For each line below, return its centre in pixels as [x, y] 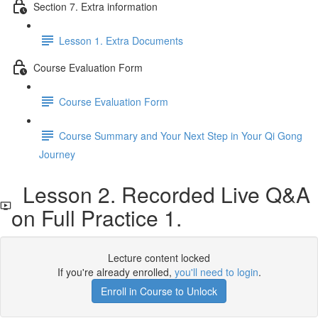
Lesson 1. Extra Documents [121, 40]
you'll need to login [216, 272]
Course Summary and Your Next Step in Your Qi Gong [181, 135]
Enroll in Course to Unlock [159, 291]
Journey [57, 154]
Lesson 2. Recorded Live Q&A [160, 194]
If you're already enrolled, [116, 272]
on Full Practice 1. [96, 218]
